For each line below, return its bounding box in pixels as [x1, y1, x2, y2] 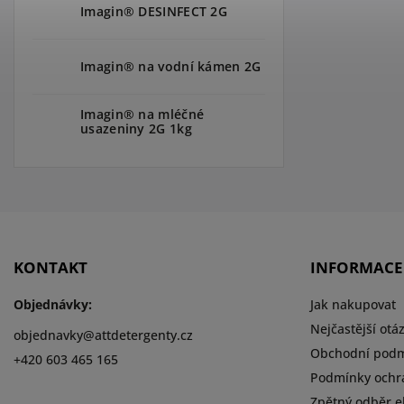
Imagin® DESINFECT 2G [80, 2, 227, 20]
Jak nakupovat [309, 295, 396, 313]
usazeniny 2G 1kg [80, 119, 192, 137]
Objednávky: [14, 295, 92, 313]
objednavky [14, 326, 83, 344]
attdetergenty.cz [95, 326, 193, 344]
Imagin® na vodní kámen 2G [80, 57, 262, 75]
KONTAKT [14, 256, 87, 278]
